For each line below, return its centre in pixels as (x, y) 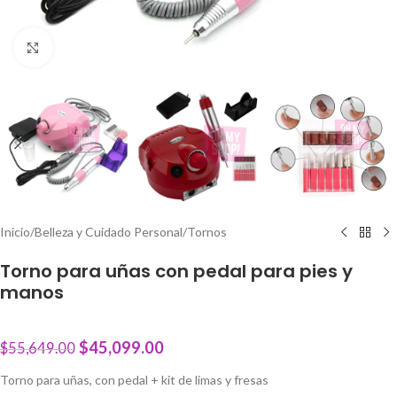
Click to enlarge (95, 47)
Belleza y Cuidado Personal (109, 232)
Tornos (207, 232)
